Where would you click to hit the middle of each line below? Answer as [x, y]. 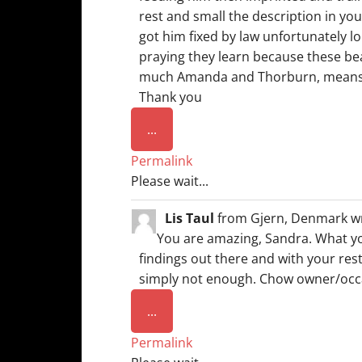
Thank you [170, 97]
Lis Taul [191, 218]
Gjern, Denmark [299, 218]
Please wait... [170, 181]
